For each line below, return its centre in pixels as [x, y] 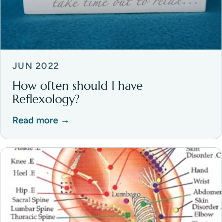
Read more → [41, 120]
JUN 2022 [36, 66]
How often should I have [78, 85]
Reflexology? [46, 99]
